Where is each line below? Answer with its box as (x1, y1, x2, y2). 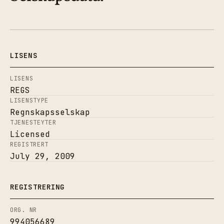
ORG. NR (10, 205, 37, 214)
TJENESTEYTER (10, 118, 56, 126)
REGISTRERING (10, 182, 65, 191)
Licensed (10, 128, 50, 139)
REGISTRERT (10, 140, 49, 148)
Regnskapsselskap (10, 106, 90, 117)
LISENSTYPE (10, 96, 49, 104)
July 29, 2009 (10, 150, 75, 161)
